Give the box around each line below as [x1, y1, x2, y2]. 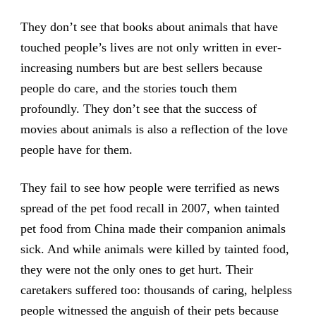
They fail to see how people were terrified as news [20, 181, 279, 195]
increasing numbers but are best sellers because [20, 61, 262, 75]
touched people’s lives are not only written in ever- [20, 40, 281, 55]
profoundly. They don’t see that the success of [20, 102, 257, 116]
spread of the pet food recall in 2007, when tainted [20, 201, 279, 216]
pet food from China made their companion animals [20, 221, 286, 236]
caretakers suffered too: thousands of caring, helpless [20, 283, 292, 298]
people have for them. [20, 142, 133, 157]
